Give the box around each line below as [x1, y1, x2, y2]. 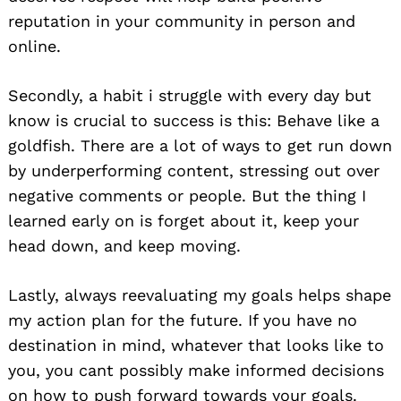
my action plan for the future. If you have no [8, 310, 357, 329]
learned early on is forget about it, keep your [8, 210, 359, 230]
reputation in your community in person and [8, 11, 355, 30]
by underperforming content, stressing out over [8, 160, 380, 180]
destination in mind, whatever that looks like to [8, 335, 384, 354]
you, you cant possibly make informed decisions [8, 360, 384, 380]
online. [8, 36, 61, 55]
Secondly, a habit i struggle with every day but [8, 85, 371, 105]
